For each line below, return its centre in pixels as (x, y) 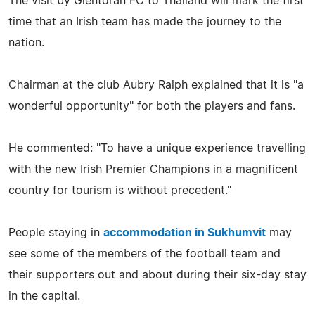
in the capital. (44, 296)
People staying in (56, 232)
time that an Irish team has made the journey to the (145, 21)
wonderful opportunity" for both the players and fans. (152, 106)
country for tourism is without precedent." (120, 190)
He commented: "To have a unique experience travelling (157, 148)
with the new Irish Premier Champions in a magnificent (153, 169)
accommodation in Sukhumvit (185, 232)
